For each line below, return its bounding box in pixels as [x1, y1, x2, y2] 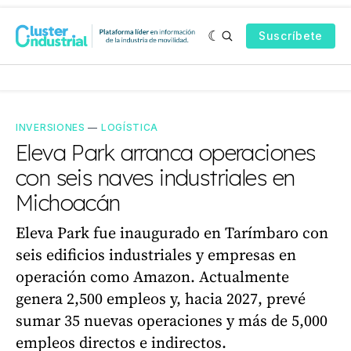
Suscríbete [259, 29, 323, 42]
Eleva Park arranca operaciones [16, 139, 316, 166]
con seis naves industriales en [16, 164, 295, 191]
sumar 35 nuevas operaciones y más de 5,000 [16, 309, 327, 331]
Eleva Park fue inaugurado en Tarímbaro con [16, 222, 328, 244]
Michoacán [16, 189, 121, 216]
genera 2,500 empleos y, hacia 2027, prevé [16, 288, 306, 309]
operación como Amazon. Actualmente [16, 266, 289, 288]
